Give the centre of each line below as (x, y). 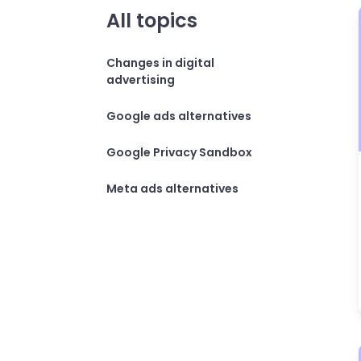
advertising (141, 80)
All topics (152, 21)
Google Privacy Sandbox (179, 152)
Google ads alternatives (179, 116)
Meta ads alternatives (172, 189)
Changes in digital (160, 63)
